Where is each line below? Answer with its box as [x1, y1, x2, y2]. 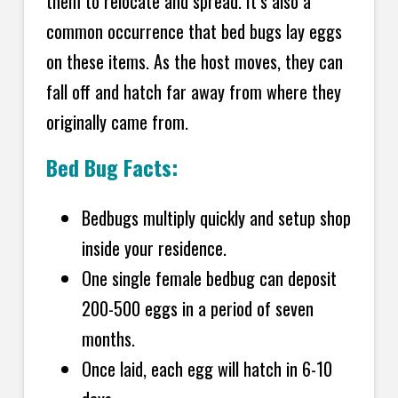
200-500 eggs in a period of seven [81, 294, 314, 322]
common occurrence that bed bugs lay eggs [45, 17, 342, 44]
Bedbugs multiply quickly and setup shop [81, 203, 351, 231]
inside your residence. [81, 234, 227, 261]
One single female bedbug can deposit [81, 264, 337, 291]
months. [81, 324, 135, 352]
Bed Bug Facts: [45, 150, 178, 183]
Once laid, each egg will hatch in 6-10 [81, 354, 332, 382]
